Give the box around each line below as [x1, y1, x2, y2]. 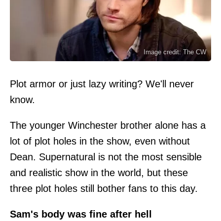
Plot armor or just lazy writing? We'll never [10, 78, 194, 89]
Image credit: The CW [144, 48, 206, 56]
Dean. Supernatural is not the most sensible [10, 151, 202, 162]
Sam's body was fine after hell [10, 208, 152, 220]
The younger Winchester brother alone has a [10, 119, 206, 131]
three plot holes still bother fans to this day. [10, 183, 198, 194]
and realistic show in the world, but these [10, 167, 188, 178]
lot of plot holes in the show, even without [10, 135, 190, 147]
